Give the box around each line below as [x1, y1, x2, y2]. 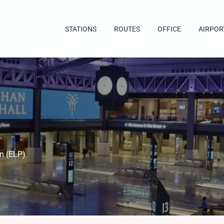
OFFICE [157, 24, 181, 33]
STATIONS [65, 24, 96, 33]
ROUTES [114, 24, 140, 33]
